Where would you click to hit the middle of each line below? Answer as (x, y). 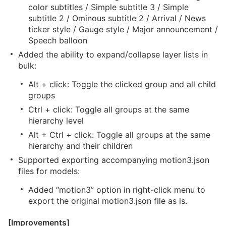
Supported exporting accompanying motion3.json (114, 160)
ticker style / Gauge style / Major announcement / (123, 29)
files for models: (49, 171)
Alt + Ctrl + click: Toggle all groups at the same (119, 135)
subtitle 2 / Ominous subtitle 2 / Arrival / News (117, 18)
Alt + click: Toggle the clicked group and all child (122, 84)
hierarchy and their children (80, 146)
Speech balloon (58, 40)
